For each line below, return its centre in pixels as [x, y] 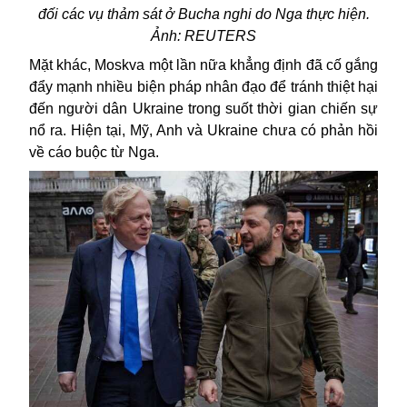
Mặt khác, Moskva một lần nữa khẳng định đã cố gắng [203, 65]
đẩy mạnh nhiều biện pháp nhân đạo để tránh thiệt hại [203, 87]
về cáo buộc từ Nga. [94, 153]
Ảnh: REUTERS [203, 36]
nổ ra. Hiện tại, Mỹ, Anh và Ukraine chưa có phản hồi [203, 131]
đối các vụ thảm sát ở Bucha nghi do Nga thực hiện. [203, 15]
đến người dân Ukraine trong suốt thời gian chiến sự [203, 109]
